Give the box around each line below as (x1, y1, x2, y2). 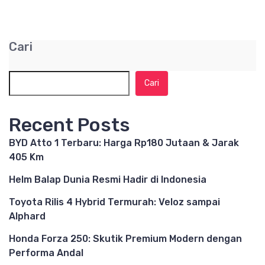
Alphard (9, 211, 46, 222)
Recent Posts (9, 114, 130, 136)
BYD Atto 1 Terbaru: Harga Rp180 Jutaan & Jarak (9, 137, 239, 148)
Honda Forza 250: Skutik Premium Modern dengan (9, 233, 242, 244)
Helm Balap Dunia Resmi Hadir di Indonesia (9, 174, 206, 185)
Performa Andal (9, 247, 83, 258)
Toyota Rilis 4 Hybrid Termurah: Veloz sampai (9, 196, 220, 208)
